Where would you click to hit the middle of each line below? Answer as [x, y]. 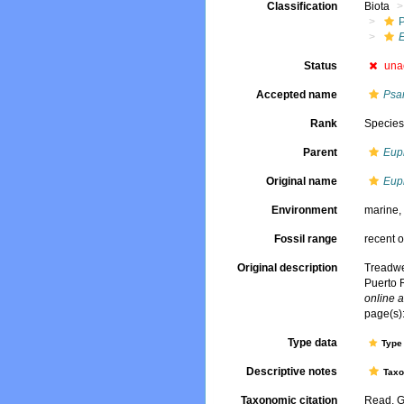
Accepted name [297, 95]
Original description [288, 268]
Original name [302, 181]
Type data [313, 343]
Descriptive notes [292, 372]
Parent [321, 152]
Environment [305, 210]
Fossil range [306, 239]
